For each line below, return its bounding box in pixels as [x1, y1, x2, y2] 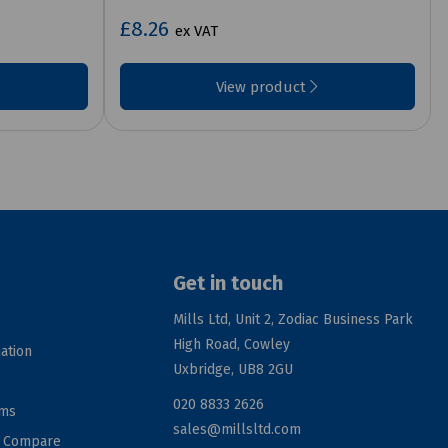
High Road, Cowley [173, 335, 291, 353]
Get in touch [173, 270, 284, 295]
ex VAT [174, 21, 218, 40]
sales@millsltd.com [173, 420, 302, 438]
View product [216, 77, 311, 96]
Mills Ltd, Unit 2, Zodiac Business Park [173, 310, 414, 328]
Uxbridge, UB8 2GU [173, 360, 294, 378]
